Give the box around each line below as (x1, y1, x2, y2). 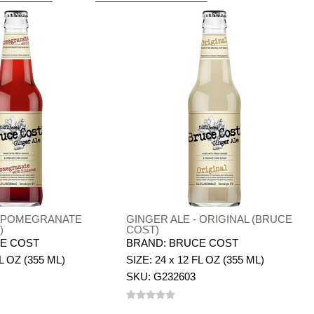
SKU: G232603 (125, 271, 196, 282)
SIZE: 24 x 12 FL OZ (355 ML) (125, 254, 264, 266)
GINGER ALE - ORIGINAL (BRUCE (125, 213, 292, 225)
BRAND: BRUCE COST (125, 237, 238, 249)
